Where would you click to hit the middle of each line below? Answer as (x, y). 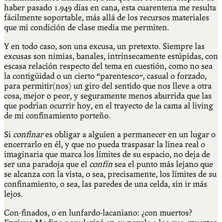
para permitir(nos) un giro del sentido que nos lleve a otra (108, 86)
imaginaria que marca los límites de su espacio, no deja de (107, 154)
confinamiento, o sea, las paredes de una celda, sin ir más (106, 184)
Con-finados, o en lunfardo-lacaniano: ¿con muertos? (98, 213)
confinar (28, 134)
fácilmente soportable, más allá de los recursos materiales (107, 17)
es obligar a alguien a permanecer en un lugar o (129, 134)
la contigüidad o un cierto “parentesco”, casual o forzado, (105, 76)
